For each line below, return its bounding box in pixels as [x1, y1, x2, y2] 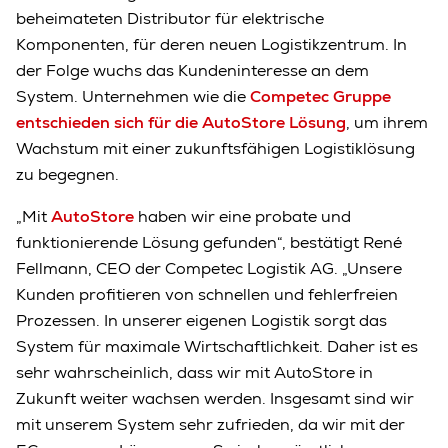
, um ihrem [346, 111, 428, 133]
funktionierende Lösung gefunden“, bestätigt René [16, 231, 402, 253]
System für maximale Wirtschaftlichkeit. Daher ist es [16, 335, 418, 357]
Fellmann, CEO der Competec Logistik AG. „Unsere [16, 257, 402, 279]
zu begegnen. [16, 163, 119, 185]
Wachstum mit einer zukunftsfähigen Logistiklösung [16, 137, 415, 159]
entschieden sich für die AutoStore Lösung [16, 111, 346, 133]
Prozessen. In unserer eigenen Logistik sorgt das [16, 309, 387, 331]
